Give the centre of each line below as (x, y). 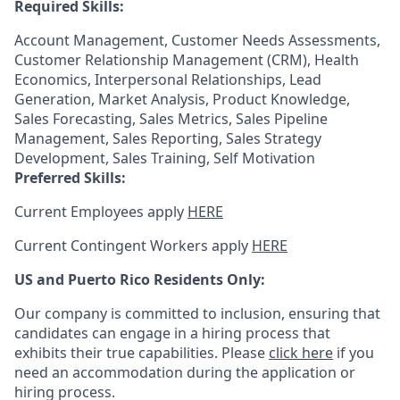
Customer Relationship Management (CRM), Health (187, 60)
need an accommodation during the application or (185, 372)
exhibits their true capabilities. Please (142, 353)
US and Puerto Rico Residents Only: (140, 279)
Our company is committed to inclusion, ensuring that (197, 313)
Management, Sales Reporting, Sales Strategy (168, 138)
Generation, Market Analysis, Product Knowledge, (182, 99)
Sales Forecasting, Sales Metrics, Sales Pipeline (171, 119)
